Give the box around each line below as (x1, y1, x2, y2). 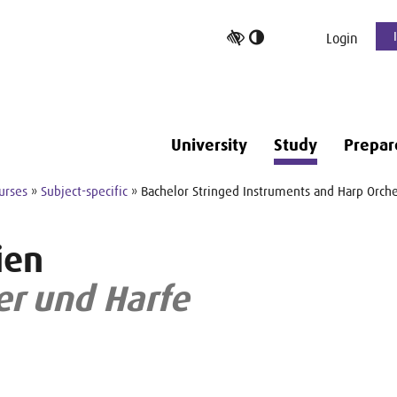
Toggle (268, 27, 306, 44)
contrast (268, 70, 315, 87)
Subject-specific (41, 183, 128, 198)
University (170, 136, 247, 155)
